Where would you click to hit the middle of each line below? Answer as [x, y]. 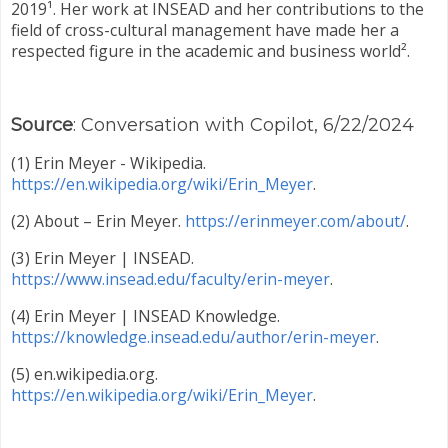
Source [42, 125]
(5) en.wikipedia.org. [84, 373]
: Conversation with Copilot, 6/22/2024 [243, 125]
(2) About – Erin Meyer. [98, 221]
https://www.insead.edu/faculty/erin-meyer [170, 278]
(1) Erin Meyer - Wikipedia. [108, 163]
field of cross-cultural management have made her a [205, 29]
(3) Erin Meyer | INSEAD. [102, 257]
